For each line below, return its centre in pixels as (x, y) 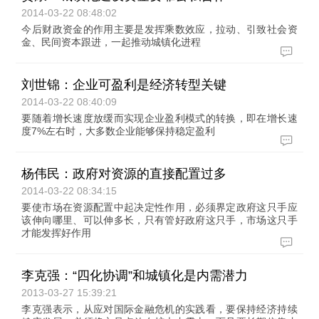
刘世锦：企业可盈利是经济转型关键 (124, 85)
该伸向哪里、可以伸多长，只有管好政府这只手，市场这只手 (159, 220)
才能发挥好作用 (57, 233)
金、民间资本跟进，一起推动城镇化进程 (111, 42)
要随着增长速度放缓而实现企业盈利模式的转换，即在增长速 (159, 118)
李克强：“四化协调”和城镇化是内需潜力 (135, 276)
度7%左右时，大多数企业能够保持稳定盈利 (119, 131)
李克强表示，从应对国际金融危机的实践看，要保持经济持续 (159, 309)
